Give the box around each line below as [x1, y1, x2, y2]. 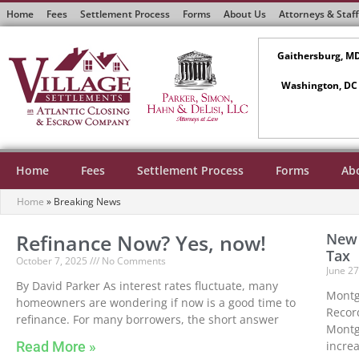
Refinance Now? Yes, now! [16, 229, 266, 257]
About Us [224, 7, 266, 21]
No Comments [99, 254, 166, 268]
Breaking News [54, 195, 121, 209]
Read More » [16, 338, 96, 356]
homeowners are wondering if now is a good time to [16, 295, 296, 311]
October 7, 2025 [16, 254, 90, 268]
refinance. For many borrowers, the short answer [16, 312, 279, 328]
